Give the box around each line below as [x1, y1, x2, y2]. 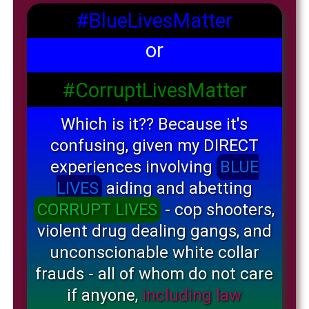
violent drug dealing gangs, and [37, 221, 272, 241]
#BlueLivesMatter [76, 9, 233, 33]
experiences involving [50, 157, 217, 177]
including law [142, 286, 242, 306]
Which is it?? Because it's [61, 114, 248, 134]
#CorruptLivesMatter [61, 79, 247, 103]
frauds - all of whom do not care [35, 264, 274, 284]
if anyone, [67, 286, 143, 306]
